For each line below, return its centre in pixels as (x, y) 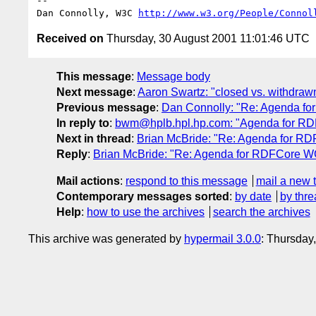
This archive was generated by (106, 238)
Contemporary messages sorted (143, 196)
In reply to (83, 123)
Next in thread (94, 138)
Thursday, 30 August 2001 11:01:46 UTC (207, 38)
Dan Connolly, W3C (87, 13)
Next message (95, 92)
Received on (70, 38)
